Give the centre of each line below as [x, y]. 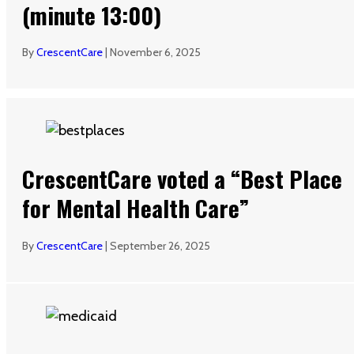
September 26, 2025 [160, 246]
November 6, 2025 [155, 53]
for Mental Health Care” [136, 208]
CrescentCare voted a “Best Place [182, 179]
